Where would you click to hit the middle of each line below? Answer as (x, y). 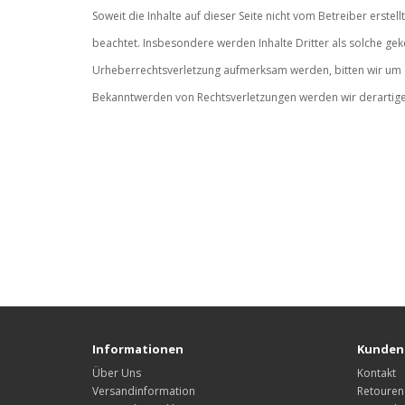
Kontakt (376, 372)
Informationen (138, 348)
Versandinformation (144, 391)
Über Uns (117, 372)
